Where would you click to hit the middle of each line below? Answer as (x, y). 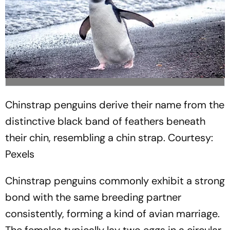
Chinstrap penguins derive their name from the (115, 104)
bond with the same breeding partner (93, 197)
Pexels (20, 154)
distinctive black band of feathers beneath (105, 121)
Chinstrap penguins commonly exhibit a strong (115, 180)
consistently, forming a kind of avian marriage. (112, 213)
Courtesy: (189, 137)
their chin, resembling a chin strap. (85, 137)
